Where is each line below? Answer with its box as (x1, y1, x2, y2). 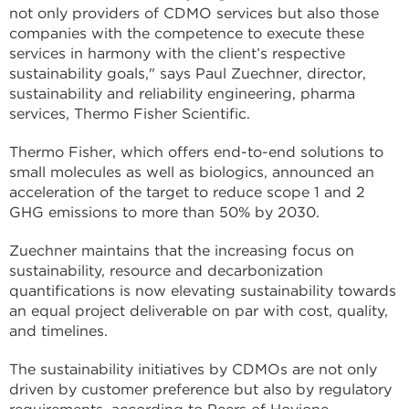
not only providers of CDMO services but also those (9, 5, 379, 22)
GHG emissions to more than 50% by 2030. (9, 204, 320, 221)
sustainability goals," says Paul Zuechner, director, (9, 65, 366, 82)
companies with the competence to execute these (9, 25, 364, 42)
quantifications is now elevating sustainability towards (9, 282, 396, 299)
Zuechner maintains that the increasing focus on (9, 242, 354, 259)
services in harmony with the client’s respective (9, 45, 345, 62)
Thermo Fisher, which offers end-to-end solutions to (9, 143, 383, 161)
